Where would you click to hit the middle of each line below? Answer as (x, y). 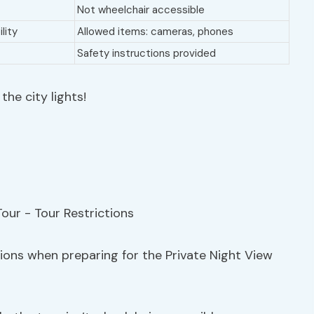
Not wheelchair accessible (141, 10)
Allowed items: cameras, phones (155, 32)
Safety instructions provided (146, 53)
